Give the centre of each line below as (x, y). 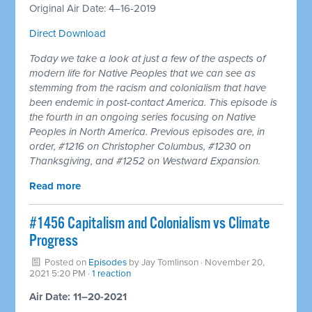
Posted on (66, 262)
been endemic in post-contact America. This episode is (154, 102)
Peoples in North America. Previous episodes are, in (147, 131)
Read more (55, 186)
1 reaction (112, 273)
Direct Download (68, 33)
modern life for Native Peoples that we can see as (143, 73)
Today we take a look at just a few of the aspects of (148, 58)
